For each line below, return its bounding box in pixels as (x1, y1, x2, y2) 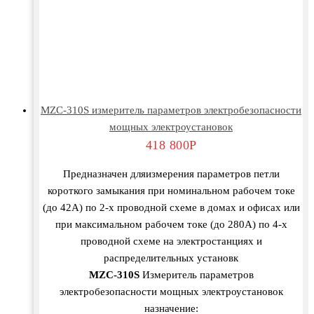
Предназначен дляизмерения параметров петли (62, 168, 280, 180)
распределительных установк (104, 252, 238, 264)
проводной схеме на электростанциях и (80, 235, 262, 247)
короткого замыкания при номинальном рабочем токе (47, 185, 295, 197)
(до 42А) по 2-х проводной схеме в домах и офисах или (42, 202, 300, 214)
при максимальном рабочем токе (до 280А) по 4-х (55, 219, 287, 231)
